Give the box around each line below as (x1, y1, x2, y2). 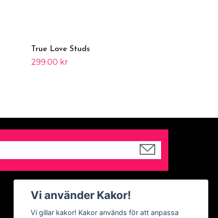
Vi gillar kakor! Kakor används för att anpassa (31, 208, 179, 217)
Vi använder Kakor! (31, 188, 131, 201)
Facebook (47, 204, 83, 214)
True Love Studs (31, 45, 90, 53)
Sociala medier (37, 183, 101, 191)
